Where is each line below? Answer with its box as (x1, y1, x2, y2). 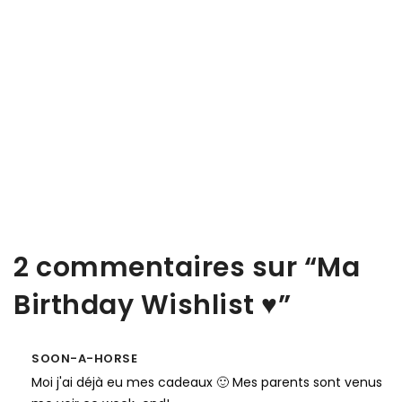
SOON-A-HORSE (31, 350, 137, 368)
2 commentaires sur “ (13, 249, 317, 287)
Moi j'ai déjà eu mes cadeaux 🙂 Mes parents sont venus (31, 373, 382, 392)
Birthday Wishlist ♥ (13, 286, 278, 325)
